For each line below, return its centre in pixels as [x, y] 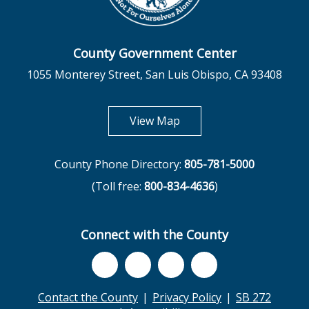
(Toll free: [118, 187]
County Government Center [154, 53]
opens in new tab [223, 120]
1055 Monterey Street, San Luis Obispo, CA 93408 [154, 75]
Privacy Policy [187, 298]
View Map [154, 121]
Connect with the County [154, 235]
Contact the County [88, 298]
